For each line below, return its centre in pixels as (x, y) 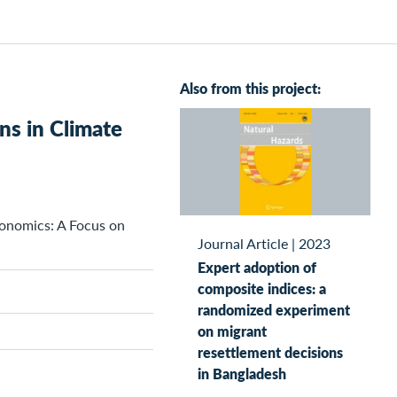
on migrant (232, 331)
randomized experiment (274, 309)
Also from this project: (250, 88)
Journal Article (243, 243)
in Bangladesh (242, 373)
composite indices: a (262, 288)
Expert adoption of (257, 267)
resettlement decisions (270, 352)
